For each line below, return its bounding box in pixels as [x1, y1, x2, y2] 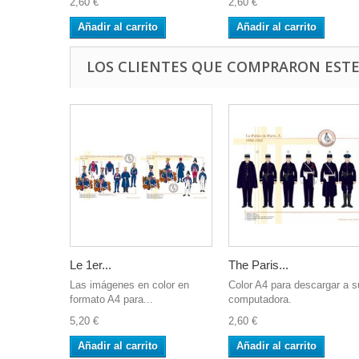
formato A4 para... [70, 293, 153, 305]
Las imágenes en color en [70, 279, 189, 291]
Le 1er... [70, 258, 111, 272]
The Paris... [228, 258, 288, 272]
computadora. [228, 293, 292, 305]
